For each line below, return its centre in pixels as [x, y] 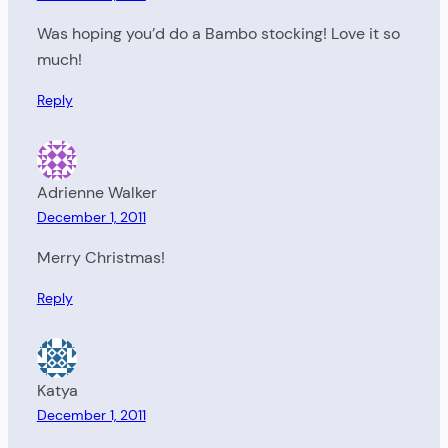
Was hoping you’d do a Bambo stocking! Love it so [218, 33]
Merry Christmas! [100, 257]
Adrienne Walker [96, 193]
